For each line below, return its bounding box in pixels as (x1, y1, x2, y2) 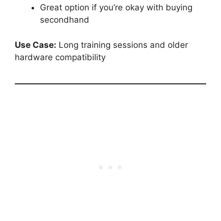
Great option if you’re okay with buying (40, 2, 192, 12)
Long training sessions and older (56, 39, 188, 50)
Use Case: (15, 39, 56, 50)
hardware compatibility (15, 52, 106, 62)
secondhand (40, 15, 89, 25)
